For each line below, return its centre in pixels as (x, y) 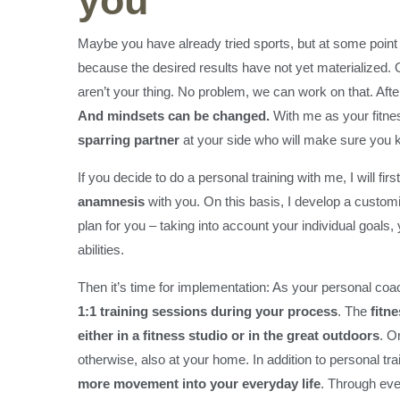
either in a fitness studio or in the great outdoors (229, 336)
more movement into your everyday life (199, 384)
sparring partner (129, 140)
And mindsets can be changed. (174, 116)
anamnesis (111, 202)
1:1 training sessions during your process (208, 312)
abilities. (101, 250)
